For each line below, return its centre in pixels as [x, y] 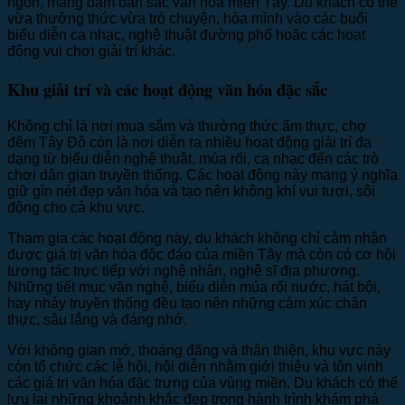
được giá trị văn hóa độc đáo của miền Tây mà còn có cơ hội [202, 254]
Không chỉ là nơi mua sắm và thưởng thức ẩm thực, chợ [187, 126]
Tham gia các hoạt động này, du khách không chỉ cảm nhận [197, 238]
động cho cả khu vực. [76, 207]
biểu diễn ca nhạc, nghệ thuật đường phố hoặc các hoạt [186, 35]
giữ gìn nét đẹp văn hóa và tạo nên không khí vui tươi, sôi [191, 191]
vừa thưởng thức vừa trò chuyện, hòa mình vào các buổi [188, 19]
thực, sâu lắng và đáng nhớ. [97, 319]
